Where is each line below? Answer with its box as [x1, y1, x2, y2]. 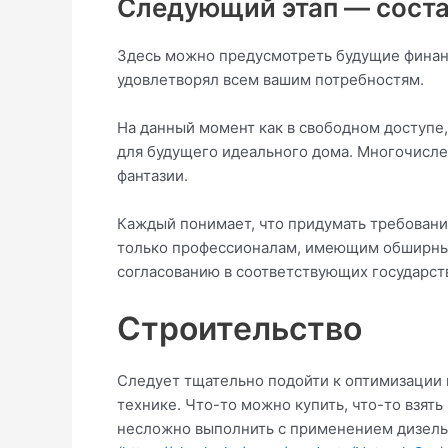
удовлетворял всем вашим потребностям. [117, 70, 424, 89]
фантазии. [117, 166, 188, 185]
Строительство [117, 309, 362, 348]
